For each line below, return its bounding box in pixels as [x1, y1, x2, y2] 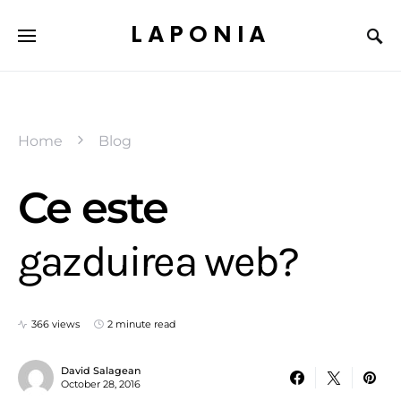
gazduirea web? [18, 236, 298, 286]
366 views [31, 318, 80, 330]
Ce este [18, 182, 168, 234]
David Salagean [61, 364, 141, 377]
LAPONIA [131, 21, 270, 48]
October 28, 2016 [61, 378, 141, 390]
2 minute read [107, 318, 175, 330]
